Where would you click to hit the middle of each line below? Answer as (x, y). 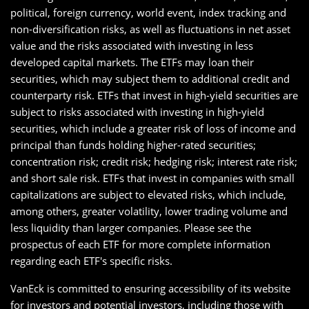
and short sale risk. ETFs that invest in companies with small (152, 178)
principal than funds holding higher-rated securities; (133, 145)
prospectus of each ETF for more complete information (140, 244)
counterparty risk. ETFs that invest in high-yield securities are (154, 95)
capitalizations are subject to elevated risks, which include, (148, 195)
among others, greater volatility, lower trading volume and (149, 211)
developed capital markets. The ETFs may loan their (132, 62)
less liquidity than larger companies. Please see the (131, 228)
